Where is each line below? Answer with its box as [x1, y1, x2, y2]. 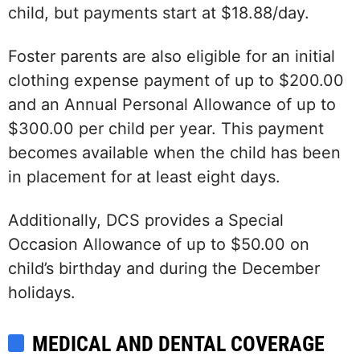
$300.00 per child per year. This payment [8, 119, 324, 139]
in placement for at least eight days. [8, 167, 280, 187]
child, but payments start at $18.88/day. [8, 3, 309, 23]
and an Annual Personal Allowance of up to [8, 95, 336, 115]
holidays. [8, 283, 76, 303]
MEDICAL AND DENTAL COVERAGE [32, 332, 325, 357]
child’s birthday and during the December [8, 259, 320, 279]
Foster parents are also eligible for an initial [8, 47, 335, 67]
